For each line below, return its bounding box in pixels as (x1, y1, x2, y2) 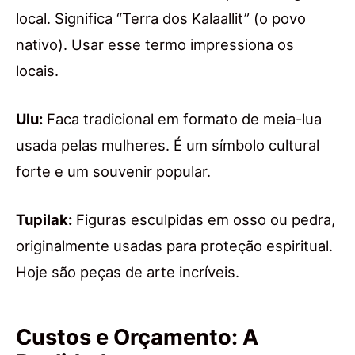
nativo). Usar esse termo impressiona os (16, 36, 294, 54)
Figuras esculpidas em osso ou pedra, (72, 211, 335, 229)
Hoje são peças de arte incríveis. (16, 263, 239, 281)
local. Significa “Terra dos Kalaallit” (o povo (16, 10, 306, 28)
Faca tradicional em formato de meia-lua (43, 110, 322, 128)
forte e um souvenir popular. (16, 162, 211, 181)
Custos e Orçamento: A (16, 324, 258, 351)
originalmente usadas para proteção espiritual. (16, 237, 333, 255)
